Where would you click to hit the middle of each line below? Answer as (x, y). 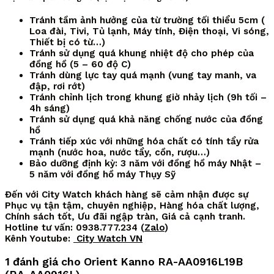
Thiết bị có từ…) (67, 43)
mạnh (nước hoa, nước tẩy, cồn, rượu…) (120, 153)
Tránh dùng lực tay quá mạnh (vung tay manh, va (143, 76)
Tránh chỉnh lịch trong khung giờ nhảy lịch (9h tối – (148, 98)
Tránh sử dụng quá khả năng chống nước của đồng (146, 120)
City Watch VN (108, 239)
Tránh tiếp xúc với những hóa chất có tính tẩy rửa (144, 142)
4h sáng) (50, 109)
